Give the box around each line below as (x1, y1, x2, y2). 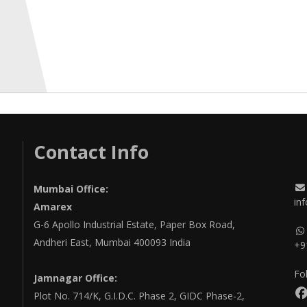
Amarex (34, 200, 72, 213)
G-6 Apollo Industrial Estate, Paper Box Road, (34, 218, 235, 231)
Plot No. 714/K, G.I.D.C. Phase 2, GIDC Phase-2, (34, 289, 245, 302)
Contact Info (34, 139, 149, 164)
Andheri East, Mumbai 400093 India (34, 236, 191, 249)
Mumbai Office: (34, 182, 108, 195)
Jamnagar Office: (34, 271, 117, 284)
